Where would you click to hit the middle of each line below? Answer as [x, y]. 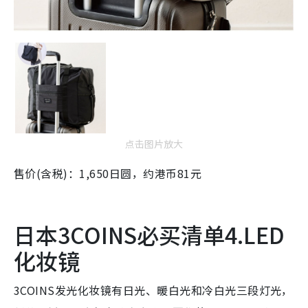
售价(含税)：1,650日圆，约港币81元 [108, 174]
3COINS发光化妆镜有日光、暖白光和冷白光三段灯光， [153, 290]
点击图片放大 [154, 144]
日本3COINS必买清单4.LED [149, 235]
